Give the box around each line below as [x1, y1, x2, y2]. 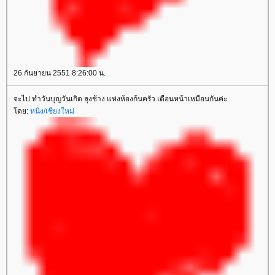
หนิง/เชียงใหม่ [30, 107, 74, 115]
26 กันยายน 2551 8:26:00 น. [14, 69, 106, 77]
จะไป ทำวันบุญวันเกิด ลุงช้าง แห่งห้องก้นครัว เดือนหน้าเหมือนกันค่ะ [14, 95, 227, 103]
